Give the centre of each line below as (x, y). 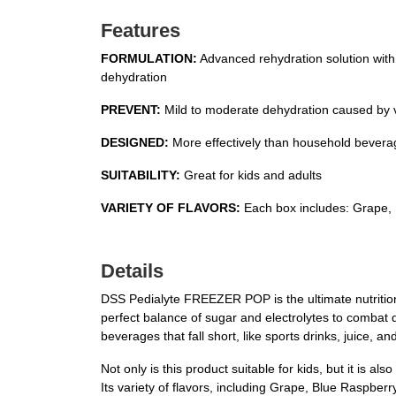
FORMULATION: (149, 58)
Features (141, 30)
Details (132, 271)
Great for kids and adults (251, 175)
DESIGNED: (135, 142)
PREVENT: (131, 110)
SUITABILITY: (141, 175)
